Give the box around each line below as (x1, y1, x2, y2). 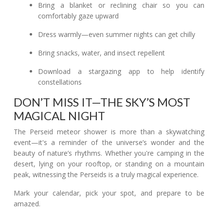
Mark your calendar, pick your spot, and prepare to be (14, 188, 204, 198)
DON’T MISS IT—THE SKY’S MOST (14, 95, 190, 109)
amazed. (14, 199, 40, 208)
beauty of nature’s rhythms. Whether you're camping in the (14, 148, 204, 158)
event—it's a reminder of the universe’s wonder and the (14, 138, 204, 147)
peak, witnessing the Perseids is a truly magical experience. (14, 170, 199, 179)
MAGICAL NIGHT (14, 109, 105, 123)
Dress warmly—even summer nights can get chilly (38, 30, 196, 39)
